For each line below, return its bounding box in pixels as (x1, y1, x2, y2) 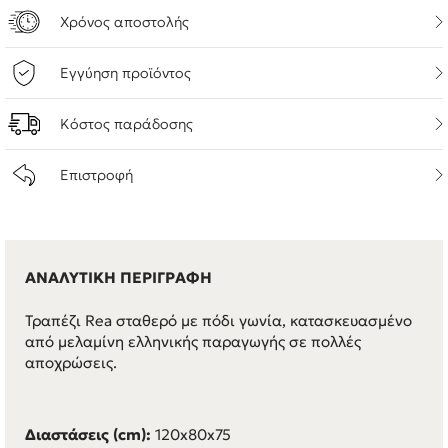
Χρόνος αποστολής (60, 12, 189, 31)
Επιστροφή (60, 165, 133, 184)
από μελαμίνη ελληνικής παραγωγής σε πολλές (25, 331, 361, 351)
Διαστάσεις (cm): (25, 425, 151, 445)
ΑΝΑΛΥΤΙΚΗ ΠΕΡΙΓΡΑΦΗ (25, 267, 212, 287)
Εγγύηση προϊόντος (60, 63, 191, 82)
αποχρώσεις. (25, 352, 117, 372)
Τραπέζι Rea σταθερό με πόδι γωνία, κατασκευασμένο (25, 310, 412, 330)
